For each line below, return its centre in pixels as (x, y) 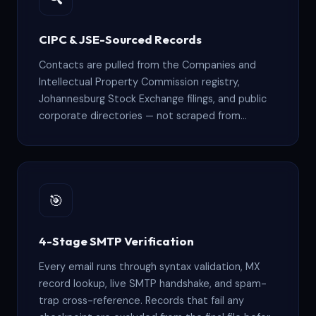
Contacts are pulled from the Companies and (147, 65)
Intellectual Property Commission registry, (139, 82)
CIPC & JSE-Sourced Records (120, 39)
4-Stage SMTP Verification (116, 241)
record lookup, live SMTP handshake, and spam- (153, 284)
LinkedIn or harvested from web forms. (130, 133)
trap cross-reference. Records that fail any (141, 301)
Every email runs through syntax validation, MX (150, 267)
